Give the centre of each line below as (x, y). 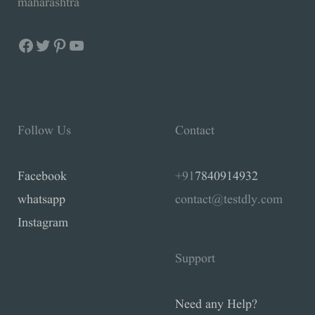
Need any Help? (216, 304)
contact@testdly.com (229, 199)
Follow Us (44, 130)
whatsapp (41, 199)
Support (195, 258)
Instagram (43, 223)
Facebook (42, 176)
